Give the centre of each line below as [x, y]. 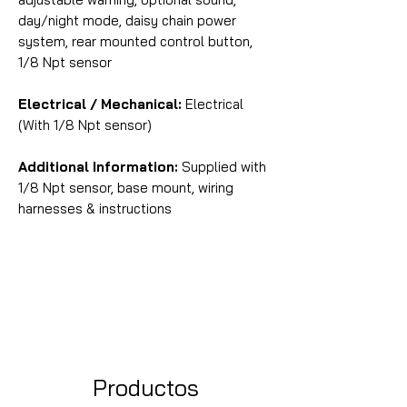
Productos [145, 388]
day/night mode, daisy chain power [127, 21]
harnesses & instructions [95, 209]
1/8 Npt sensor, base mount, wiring [126, 188]
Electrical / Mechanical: [100, 104]
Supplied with [222, 167]
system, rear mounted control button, [135, 42]
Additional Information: [98, 167]
